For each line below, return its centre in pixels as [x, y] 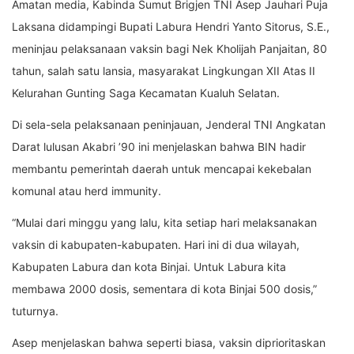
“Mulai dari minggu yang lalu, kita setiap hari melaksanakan [164, 223]
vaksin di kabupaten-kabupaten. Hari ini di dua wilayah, [156, 245]
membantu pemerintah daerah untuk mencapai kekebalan [162, 169]
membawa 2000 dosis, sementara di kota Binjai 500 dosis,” [164, 289]
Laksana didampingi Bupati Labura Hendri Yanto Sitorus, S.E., [171, 27]
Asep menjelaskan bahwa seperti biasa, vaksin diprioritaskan [169, 343]
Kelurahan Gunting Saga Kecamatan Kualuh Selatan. [146, 93]
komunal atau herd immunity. [87, 191]
